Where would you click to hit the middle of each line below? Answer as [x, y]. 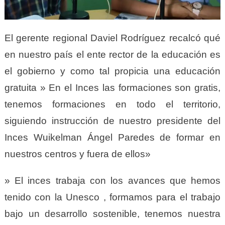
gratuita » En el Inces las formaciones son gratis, [113, 88]
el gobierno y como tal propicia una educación [113, 71]
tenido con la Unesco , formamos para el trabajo [113, 197]
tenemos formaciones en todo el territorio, [113, 104]
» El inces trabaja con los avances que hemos [113, 181]
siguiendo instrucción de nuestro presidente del [113, 121]
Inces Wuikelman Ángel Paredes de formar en [113, 138]
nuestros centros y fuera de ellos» [77, 154]
